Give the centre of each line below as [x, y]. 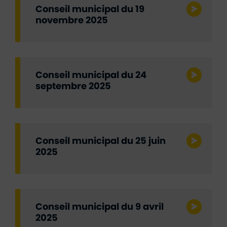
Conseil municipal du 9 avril [100, 207]
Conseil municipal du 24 [91, 75]
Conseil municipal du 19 [90, 10]
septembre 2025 [73, 87]
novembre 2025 [72, 21]
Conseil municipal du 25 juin [101, 141]
